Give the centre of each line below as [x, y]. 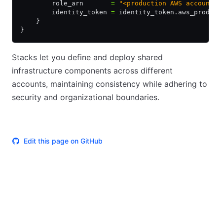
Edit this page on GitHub [63, 141]
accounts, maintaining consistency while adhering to [110, 84]
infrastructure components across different [92, 71]
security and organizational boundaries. [86, 97]
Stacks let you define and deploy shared [87, 57]
